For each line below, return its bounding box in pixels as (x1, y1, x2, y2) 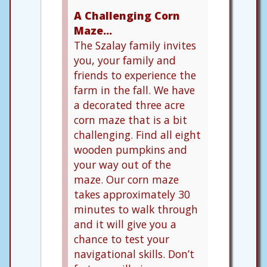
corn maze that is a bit (74, 112, 187, 127)
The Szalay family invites (74, 38, 196, 52)
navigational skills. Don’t (74, 246, 194, 261)
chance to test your (74, 231, 169, 246)
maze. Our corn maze (74, 172, 179, 187)
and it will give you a (74, 216, 176, 231)
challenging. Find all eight (74, 127, 201, 142)
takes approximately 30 (74, 187, 190, 201)
